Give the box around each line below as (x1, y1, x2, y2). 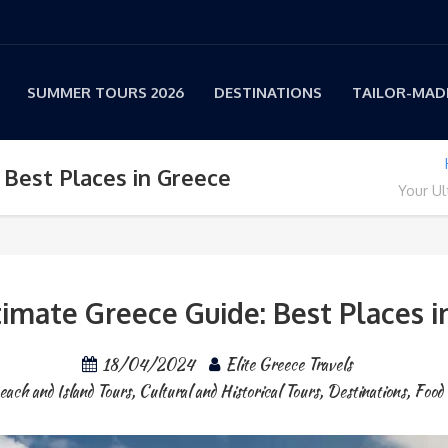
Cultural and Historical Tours (139, 380, 319, 403)
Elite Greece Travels (224, 353, 352, 376)
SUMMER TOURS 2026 (27, 83, 184, 102)
